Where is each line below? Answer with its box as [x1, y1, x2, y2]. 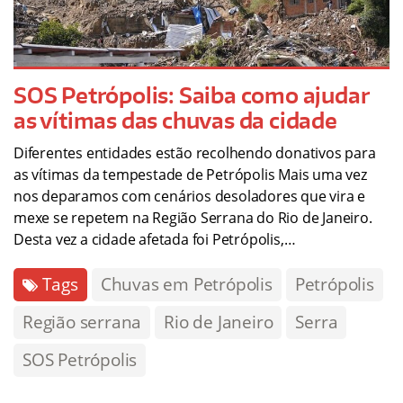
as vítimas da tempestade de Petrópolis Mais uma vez [13, 165, 367, 185]
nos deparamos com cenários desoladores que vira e [13, 186, 366, 207]
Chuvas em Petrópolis [100, 273, 273, 297]
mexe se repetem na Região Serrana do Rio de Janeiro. [13, 208, 372, 228]
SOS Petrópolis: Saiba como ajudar [13, 81, 369, 110]
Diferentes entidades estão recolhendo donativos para [13, 143, 376, 164]
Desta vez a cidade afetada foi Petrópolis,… [13, 229, 296, 250]
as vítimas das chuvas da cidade [13, 106, 337, 135]
